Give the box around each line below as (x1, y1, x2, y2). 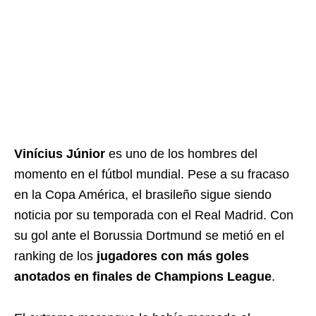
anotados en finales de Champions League (14, 269, 272, 284)
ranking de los (14, 249, 97, 263)
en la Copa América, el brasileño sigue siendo (14, 188, 272, 202)
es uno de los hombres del (105, 147, 257, 161)
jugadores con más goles (97, 249, 249, 263)
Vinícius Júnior (14, 147, 105, 161)
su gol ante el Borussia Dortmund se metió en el (14, 229, 284, 243)
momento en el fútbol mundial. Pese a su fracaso (14, 167, 289, 181)
